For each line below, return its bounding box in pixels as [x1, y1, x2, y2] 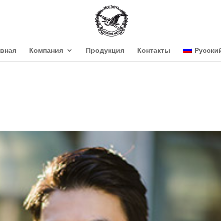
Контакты [137, 45, 171, 55]
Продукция [86, 45, 125, 55]
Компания [29, 45, 64, 55]
